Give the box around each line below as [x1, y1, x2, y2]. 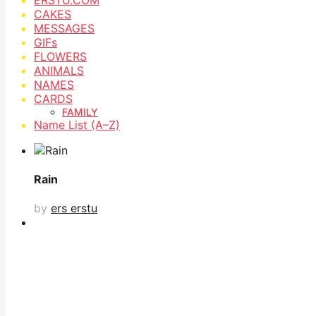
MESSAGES [34, 20, 95, 35]
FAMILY [62, 105, 98, 118]
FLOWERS [34, 49, 87, 63]
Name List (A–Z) [34, 117, 120, 132]
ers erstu [51, 201, 97, 216]
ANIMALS [34, 63, 84, 78]
